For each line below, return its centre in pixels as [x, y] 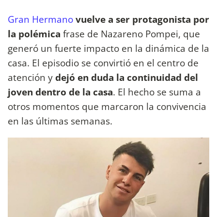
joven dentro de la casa [60, 92]
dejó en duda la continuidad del [127, 77]
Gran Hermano [40, 19]
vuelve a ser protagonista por [142, 19]
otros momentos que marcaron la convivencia [107, 107]
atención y [31, 77]
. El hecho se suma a [157, 92]
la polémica [34, 34]
